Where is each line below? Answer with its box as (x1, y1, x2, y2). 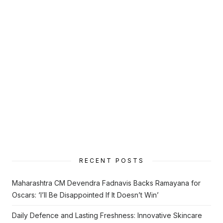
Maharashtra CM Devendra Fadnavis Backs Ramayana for (12, 179, 201, 188)
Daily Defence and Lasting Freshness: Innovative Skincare (12, 211, 202, 220)
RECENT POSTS (79, 157, 144, 165)
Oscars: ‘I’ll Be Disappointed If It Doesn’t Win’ (12, 191, 159, 200)
